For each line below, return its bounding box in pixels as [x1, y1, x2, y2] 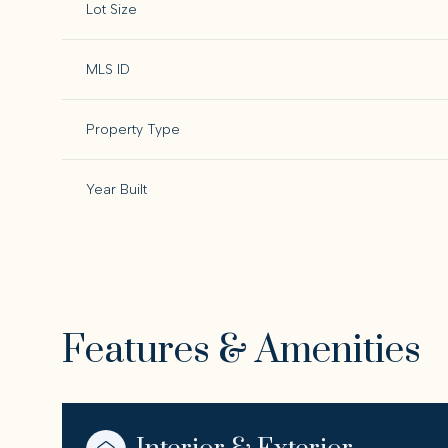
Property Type [86, 121, 180, 138]
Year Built [86, 181, 147, 198]
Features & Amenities [62, 327, 421, 375]
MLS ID [86, 61, 130, 78]
